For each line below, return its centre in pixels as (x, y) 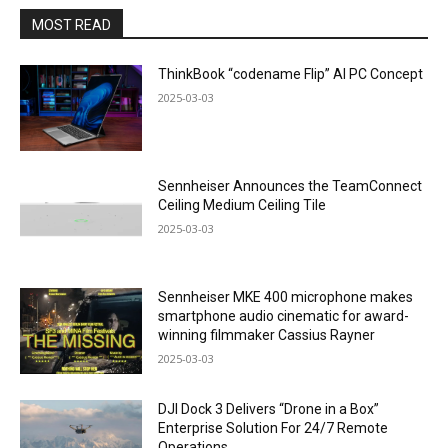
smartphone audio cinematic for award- (284, 316)
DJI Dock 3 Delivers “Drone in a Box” (269, 409)
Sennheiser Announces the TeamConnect (290, 185)
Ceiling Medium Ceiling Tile (242, 204)
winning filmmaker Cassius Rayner (267, 335)
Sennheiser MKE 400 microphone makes (286, 297)
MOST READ (71, 25)
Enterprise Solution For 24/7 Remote (273, 428)
